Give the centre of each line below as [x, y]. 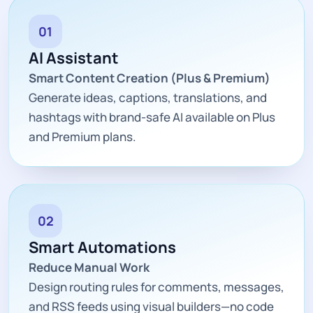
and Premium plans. [82, 136]
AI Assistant [74, 58]
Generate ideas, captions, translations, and [148, 97]
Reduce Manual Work [89, 267]
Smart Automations [102, 247]
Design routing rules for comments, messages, [156, 286]
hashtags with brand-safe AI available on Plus [152, 117]
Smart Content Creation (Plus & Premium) [150, 78]
